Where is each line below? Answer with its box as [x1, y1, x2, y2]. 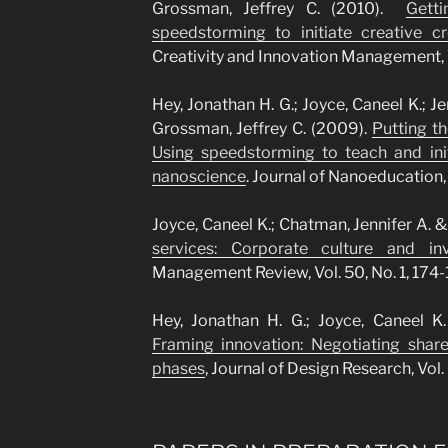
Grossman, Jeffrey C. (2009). [151, 119, 372, 138]
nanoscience [151, 167, 246, 186]
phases [151, 359, 205, 378]
